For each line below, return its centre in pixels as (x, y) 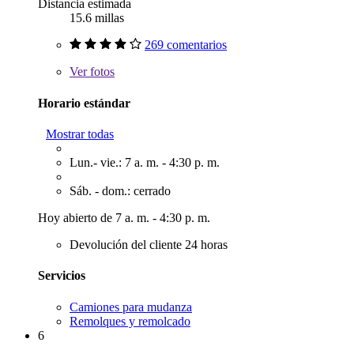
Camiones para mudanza (131, 307)
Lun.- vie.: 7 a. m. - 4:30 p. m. (145, 162)
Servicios (62, 276)
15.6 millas (97, 18)
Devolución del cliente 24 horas (149, 245)
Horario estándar (84, 103)
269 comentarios (186, 45)
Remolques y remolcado (130, 321)
